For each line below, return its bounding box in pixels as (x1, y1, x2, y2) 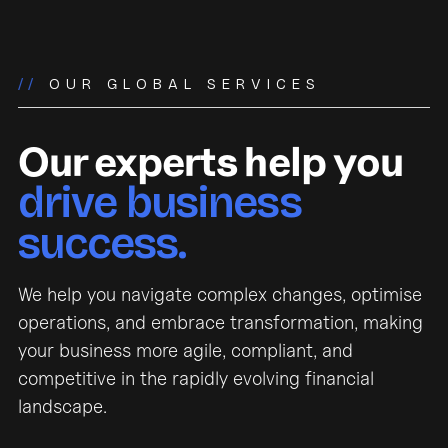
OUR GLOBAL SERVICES (39, 75, 321, 94)
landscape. (18, 395, 107, 418)
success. (18, 217, 187, 271)
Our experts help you (18, 136, 403, 188)
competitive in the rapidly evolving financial (18, 367, 374, 390)
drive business (18, 176, 302, 230)
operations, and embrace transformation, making (18, 311, 423, 334)
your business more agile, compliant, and (18, 339, 353, 362)
